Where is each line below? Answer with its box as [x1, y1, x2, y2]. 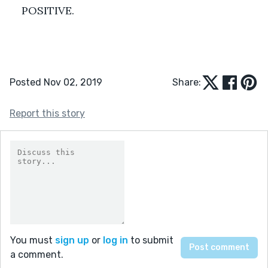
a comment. [10, 248, 63, 260]
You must [10, 234, 55, 246]
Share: [172, 76, 201, 88]
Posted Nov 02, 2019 [10, 76, 102, 88]
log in [103, 234, 128, 246]
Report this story [10, 107, 85, 119]
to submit [128, 234, 173, 246]
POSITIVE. [22, 3, 74, 17]
